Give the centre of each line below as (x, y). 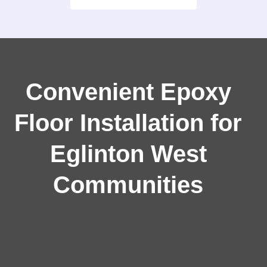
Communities (128, 185)
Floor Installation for (128, 123)
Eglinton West (128, 154)
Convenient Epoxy (128, 92)
